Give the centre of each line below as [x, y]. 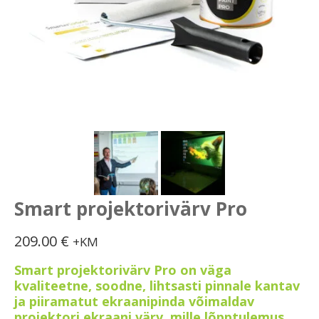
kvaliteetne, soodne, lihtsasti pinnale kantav [157, 286]
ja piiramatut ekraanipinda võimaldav [134, 302]
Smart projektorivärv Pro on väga [123, 270]
